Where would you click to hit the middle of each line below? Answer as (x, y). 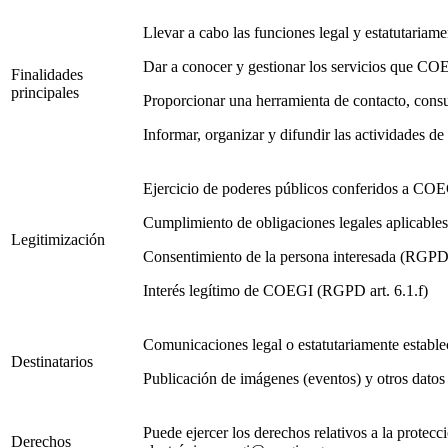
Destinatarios (52, 362)
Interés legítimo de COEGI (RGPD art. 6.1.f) (285, 291)
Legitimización (58, 240)
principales (45, 93)
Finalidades (47, 75)
